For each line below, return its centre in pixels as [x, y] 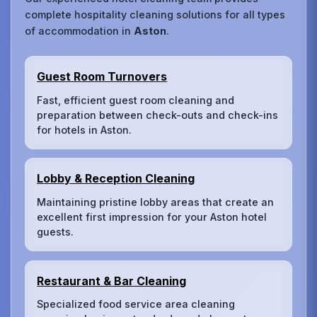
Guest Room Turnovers [102, 76]
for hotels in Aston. [85, 129]
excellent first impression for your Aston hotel [152, 217]
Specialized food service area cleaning [136, 304]
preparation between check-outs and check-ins [158, 115]
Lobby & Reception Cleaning [116, 179]
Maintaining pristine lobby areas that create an [156, 202]
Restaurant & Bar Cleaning [112, 281]
